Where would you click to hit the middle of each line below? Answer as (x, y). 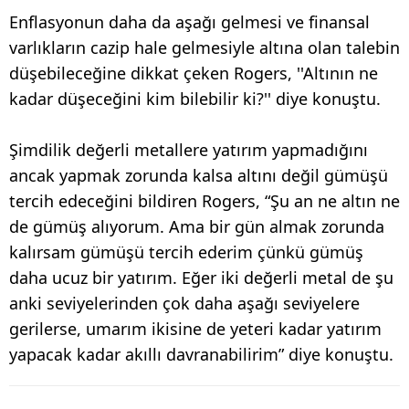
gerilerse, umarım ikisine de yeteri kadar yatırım (195, 328)
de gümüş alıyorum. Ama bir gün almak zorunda (197, 226)
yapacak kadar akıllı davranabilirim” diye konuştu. (201, 354)
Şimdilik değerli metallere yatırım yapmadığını (189, 149)
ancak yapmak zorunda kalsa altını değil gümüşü (199, 175)
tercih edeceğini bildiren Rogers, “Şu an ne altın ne (204, 200)
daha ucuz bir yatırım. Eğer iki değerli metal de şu (201, 277)
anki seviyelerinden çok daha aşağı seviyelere (184, 303)
